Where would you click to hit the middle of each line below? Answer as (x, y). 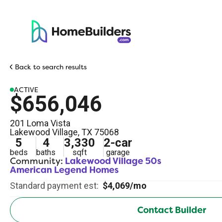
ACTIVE (26, 90)
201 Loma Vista (40, 123)
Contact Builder (171, 210)
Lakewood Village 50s (113, 161)
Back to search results (51, 67)
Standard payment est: (54, 186)
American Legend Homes (64, 170)
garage (118, 152)
